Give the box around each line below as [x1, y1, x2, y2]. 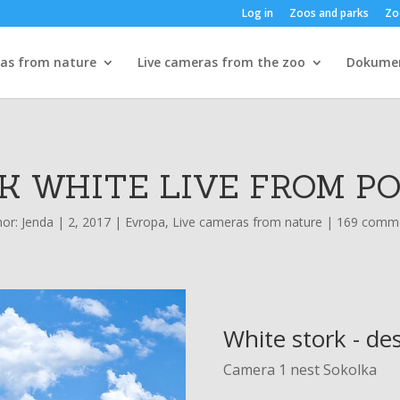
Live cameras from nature [171, 212, 322, 230]
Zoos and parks [288, 5, 369, 21]
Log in [241, 5, 273, 21]
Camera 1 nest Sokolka [223, 359, 378, 379]
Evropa [124, 212, 165, 230]
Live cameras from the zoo [137, 54, 305, 71]
